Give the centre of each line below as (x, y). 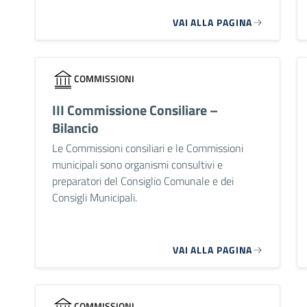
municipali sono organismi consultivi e (137, 165)
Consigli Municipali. (94, 198)
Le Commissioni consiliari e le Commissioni (147, 148)
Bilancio (75, 128)
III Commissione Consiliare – (135, 110)
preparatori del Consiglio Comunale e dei (143, 181)
